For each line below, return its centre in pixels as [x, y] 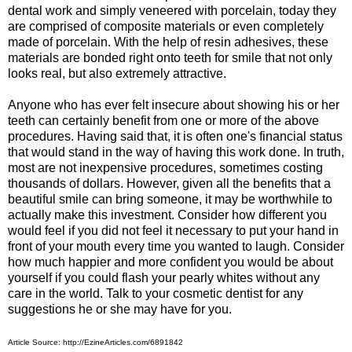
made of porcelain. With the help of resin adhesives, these [168, 42]
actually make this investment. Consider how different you [167, 215]
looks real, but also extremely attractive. [117, 74]
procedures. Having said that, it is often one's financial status [175, 137]
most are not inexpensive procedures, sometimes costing [165, 168]
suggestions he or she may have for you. [120, 310]
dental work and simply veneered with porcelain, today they [172, 11]
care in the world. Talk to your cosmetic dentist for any [156, 294]
